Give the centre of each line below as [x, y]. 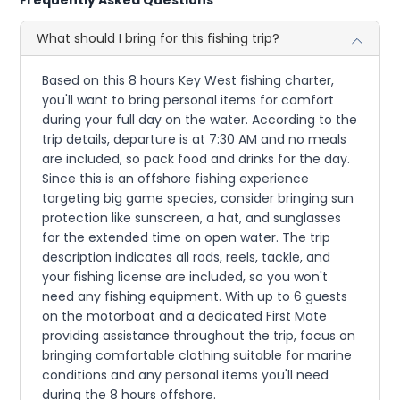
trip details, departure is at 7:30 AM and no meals [195, 139]
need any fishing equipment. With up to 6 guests [195, 296]
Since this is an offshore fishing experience [176, 178]
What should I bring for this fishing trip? [158, 38]
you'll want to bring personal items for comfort [188, 100]
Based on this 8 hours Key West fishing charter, [188, 80]
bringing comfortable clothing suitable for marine [197, 355]
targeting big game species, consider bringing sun [198, 198]
